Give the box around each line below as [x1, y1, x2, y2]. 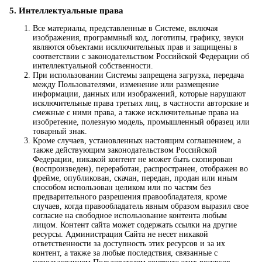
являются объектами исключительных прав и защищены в [33, 43, 237, 52]
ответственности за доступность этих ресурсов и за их [33, 239, 225, 249]
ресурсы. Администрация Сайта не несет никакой [33, 230, 208, 239]
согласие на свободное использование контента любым [33, 211, 227, 220]
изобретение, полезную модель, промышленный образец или [33, 118, 250, 127]
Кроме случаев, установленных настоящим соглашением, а [33, 136, 241, 146]
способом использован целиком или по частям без [33, 183, 211, 192]
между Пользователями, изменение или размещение [33, 80, 219, 89]
